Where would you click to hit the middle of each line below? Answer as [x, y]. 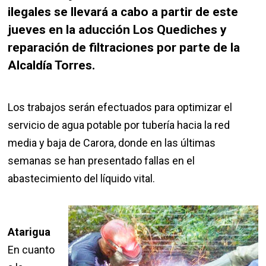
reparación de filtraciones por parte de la [124, 47]
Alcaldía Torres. [52, 65]
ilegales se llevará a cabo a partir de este [123, 12]
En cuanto [31, 250]
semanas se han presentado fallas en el [102, 161]
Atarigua [29, 232]
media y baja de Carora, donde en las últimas [112, 143]
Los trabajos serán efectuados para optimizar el [120, 107]
